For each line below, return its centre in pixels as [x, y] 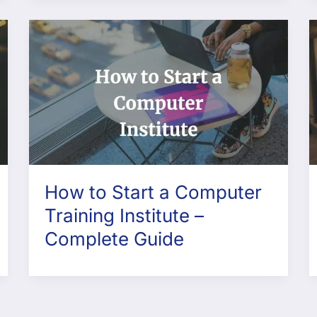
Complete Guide [115, 239]
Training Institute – [125, 216]
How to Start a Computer [154, 192]
